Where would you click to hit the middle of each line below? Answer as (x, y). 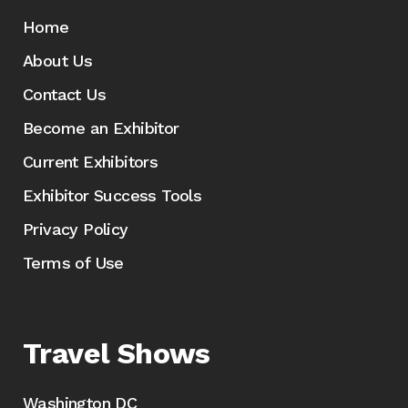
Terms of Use (73, 263)
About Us (58, 61)
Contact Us (64, 94)
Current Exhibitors (91, 162)
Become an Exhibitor (101, 128)
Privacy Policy (76, 229)
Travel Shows (117, 353)
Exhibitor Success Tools (112, 195)
